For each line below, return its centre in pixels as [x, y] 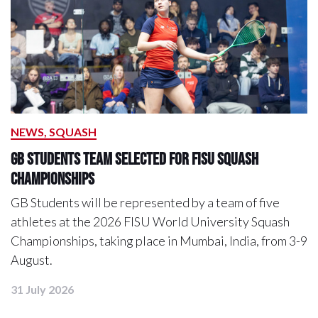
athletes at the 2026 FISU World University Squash [150, 222]
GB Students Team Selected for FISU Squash [135, 159]
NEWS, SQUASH [54, 132]
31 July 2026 [42, 290]
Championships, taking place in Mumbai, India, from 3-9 [159, 241]
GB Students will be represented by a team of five [145, 203]
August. [32, 260]
